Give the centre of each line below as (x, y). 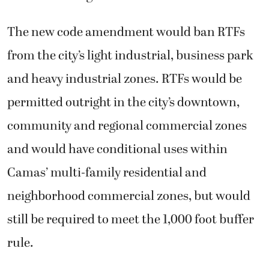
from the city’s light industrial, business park (130, 56)
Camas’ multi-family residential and (107, 173)
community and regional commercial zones (127, 126)
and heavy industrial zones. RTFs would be (125, 79)
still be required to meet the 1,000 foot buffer (131, 220)
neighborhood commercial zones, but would (129, 196)
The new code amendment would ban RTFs (126, 32)
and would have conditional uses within (117, 150)
